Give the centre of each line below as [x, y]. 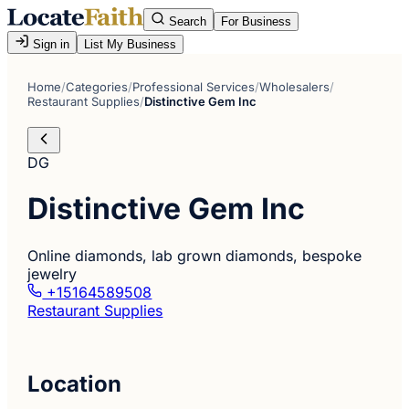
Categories [97, 87]
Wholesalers [295, 87]
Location [75, 383]
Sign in [49, 44]
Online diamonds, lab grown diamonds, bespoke [195, 255]
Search [186, 21]
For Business [256, 21]
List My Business [130, 44]
